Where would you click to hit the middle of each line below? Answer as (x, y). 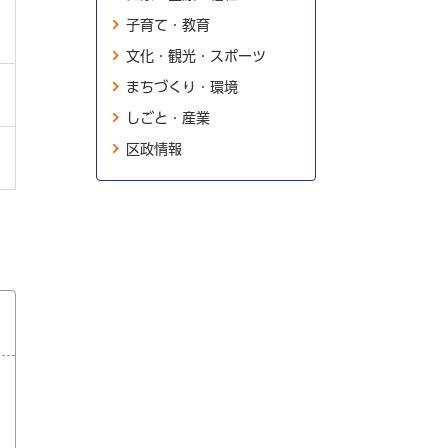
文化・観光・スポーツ (196, 56)
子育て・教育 (168, 25)
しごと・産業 (168, 118)
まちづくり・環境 (182, 87)
